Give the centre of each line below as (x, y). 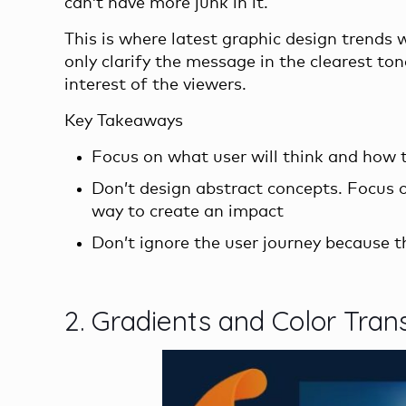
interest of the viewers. (156, 85)
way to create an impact (188, 212)
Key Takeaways (124, 121)
